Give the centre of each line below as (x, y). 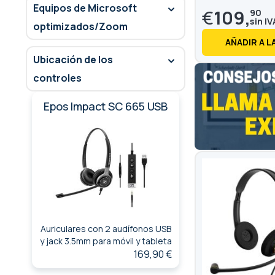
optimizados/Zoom (80, 26)
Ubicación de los (73, 59)
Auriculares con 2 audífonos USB (106, 229)
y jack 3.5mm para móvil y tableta (106, 241)
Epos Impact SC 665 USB (106, 106)
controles (57, 78)
